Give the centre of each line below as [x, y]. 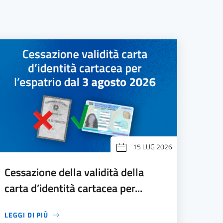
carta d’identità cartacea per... [74, 188]
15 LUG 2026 [152, 147]
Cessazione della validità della [74, 172]
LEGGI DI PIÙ [27, 215]
